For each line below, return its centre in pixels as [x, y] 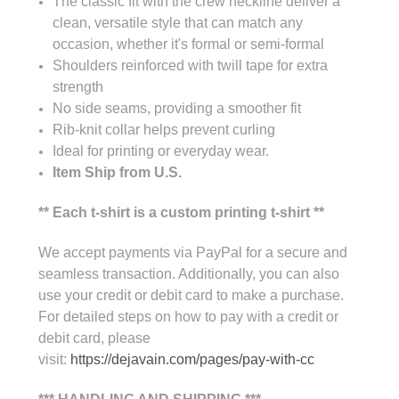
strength [78, 86]
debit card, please [94, 338]
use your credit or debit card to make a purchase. [191, 295]
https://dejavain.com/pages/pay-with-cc [192, 359]
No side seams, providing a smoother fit [177, 108]
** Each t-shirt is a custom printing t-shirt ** [181, 212]
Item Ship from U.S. [118, 172]
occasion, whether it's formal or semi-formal [189, 44]
